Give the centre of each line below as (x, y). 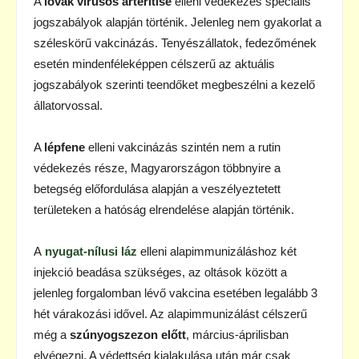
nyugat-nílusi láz (91, 251)
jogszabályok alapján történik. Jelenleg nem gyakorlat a (177, 22)
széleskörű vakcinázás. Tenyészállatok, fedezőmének (175, 42)
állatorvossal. (68, 105)
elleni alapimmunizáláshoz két (217, 251)
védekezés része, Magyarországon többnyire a (157, 167)
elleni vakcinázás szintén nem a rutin (183, 147)
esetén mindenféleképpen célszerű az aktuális (154, 63)
